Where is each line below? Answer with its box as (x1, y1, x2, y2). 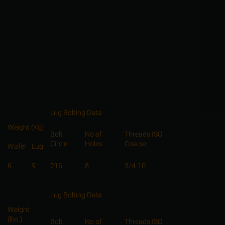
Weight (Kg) (8, 122, 44, 132)
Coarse (125, 139, 147, 149)
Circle (50, 139, 67, 149)
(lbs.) (8, 214, 22, 224)
